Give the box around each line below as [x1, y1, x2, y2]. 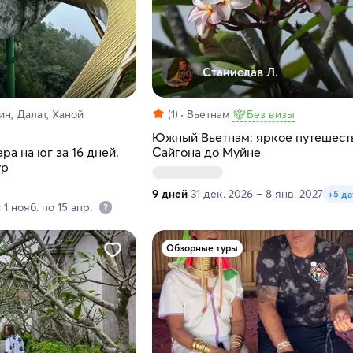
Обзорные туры [165, 242, 238, 255]
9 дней [151, 187, 188, 202]
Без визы [246, 107, 295, 122]
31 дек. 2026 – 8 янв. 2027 [190, 187, 323, 202]
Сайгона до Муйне [151, 144, 261, 161]
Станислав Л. [202, 65, 278, 80]
